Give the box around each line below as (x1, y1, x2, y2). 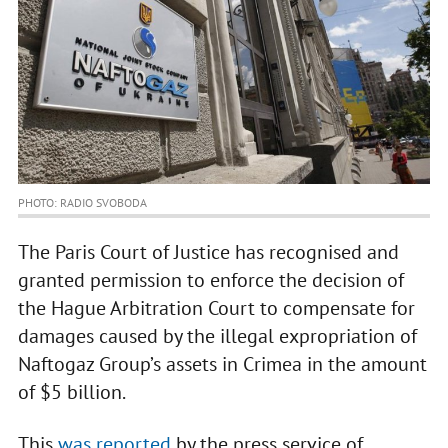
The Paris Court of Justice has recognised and (17, 239, 399, 266)
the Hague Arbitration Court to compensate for (17, 295, 415, 322)
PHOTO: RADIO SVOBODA (17, 195, 147, 211)
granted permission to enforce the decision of (17, 267, 404, 294)
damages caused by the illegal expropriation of (17, 323, 417, 350)
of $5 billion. (17, 379, 126, 406)
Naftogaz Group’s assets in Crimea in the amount (17, 351, 427, 378)
